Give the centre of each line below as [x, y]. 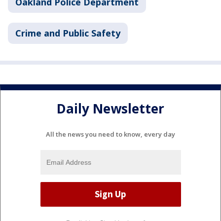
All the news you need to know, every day [110, 134]
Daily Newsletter [110, 109]
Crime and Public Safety [68, 33]
